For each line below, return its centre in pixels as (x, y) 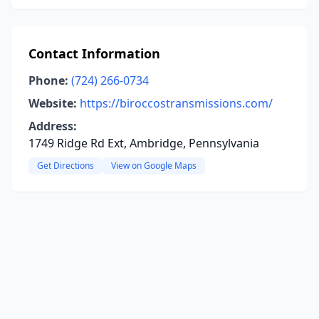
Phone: (48, 80)
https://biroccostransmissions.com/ (176, 103)
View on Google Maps (154, 166)
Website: (53, 103)
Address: (53, 126)
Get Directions (66, 166)
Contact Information (94, 53)
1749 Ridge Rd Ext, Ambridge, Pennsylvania (144, 143)
